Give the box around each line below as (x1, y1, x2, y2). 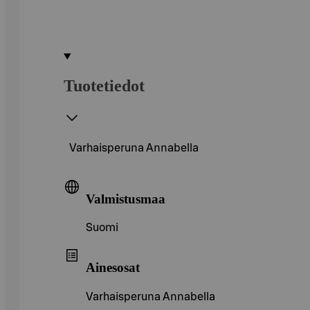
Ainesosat (86, 259, 140, 275)
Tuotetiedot (64, 76, 145, 95)
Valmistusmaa (86, 191, 165, 206)
